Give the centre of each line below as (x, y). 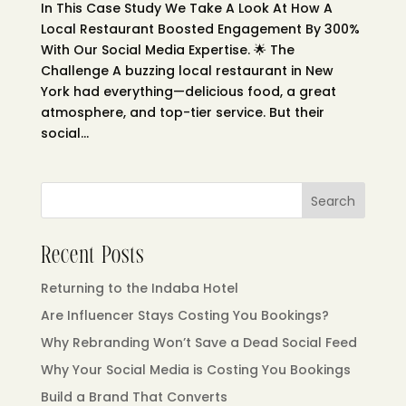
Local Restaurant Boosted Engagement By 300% (200, 29)
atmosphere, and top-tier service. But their (182, 113)
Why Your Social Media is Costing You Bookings (195, 370)
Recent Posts (92, 257)
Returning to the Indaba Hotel (139, 289)
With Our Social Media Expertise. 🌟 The (167, 50)
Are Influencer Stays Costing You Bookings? (184, 316)
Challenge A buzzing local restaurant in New (187, 71)
